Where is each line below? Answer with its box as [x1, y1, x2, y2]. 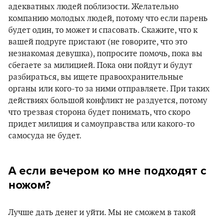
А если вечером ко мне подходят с [8, 164, 206, 178]
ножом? [8, 178, 51, 192]
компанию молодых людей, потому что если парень [8, 14, 208, 23]
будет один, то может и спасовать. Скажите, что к [8, 25, 197, 35]
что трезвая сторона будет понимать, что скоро [8, 108, 190, 117]
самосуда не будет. [8, 131, 82, 141]
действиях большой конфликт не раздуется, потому [8, 96, 207, 106]
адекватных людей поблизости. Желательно [8, 2, 178, 12]
